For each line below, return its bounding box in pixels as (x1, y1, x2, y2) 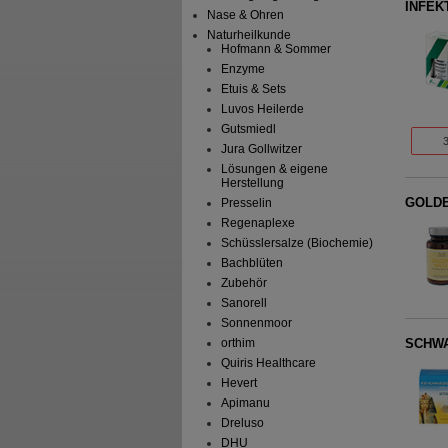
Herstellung (220, 176, 284, 191)
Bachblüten (220, 256, 283, 271)
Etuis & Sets (220, 82, 286, 97)
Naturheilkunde (207, 28, 292, 43)
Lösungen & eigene (220, 162, 328, 177)
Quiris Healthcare (220, 356, 316, 371)
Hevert (220, 376, 257, 391)
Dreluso (220, 416, 264, 431)
